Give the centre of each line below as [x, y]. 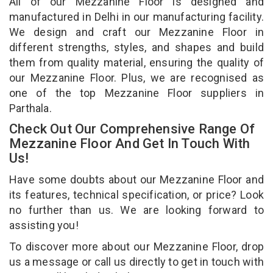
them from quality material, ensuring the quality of [136, 62]
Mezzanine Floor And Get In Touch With [130, 143]
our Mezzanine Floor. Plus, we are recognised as [136, 77]
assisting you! [45, 225]
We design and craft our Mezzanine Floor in [136, 32]
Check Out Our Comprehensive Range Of [132, 129]
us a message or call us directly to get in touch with [136, 261]
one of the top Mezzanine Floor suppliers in [136, 93]
